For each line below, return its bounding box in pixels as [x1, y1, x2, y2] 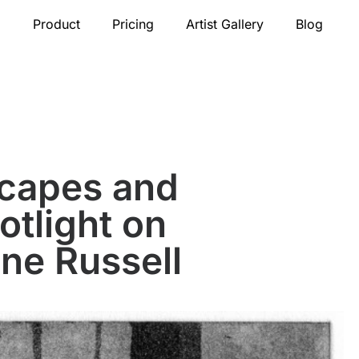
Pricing [111, 16, 154, 32]
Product [32, 16, 80, 32]
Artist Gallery [185, 16, 264, 32]
